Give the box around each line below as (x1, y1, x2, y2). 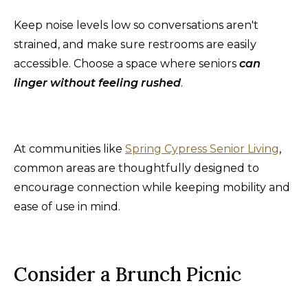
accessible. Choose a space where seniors (14, 56, 236, 70)
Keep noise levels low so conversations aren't (14, 18, 258, 32)
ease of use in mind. (14, 199, 120, 213)
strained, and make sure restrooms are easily (14, 37, 256, 51)
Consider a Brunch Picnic (14, 261, 241, 287)
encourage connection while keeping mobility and (14, 180, 290, 194)
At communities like (14, 142, 122, 155)
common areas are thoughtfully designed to (14, 161, 259, 175)
